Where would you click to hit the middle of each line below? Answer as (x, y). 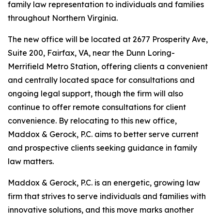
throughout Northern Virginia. (63, 18)
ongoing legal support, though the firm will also (95, 93)
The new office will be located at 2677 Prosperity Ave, (108, 39)
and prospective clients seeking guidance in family (102, 148)
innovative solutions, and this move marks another (101, 210)
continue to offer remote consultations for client (97, 107)
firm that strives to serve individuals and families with (107, 196)
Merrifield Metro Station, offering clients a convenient (108, 66)
